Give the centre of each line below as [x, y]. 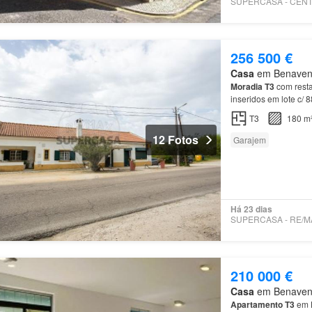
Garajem [249, 139]
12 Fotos [175, 140]
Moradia [246, 86]
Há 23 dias [251, 209]
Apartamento [256, 304]
